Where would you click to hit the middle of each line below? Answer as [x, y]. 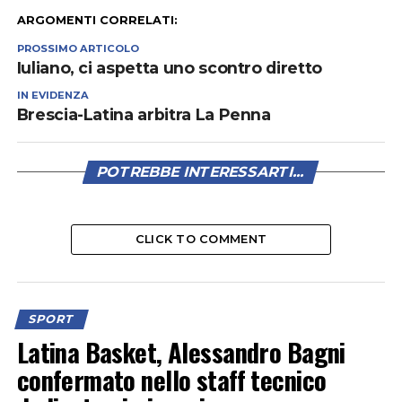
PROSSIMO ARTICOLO [78, 49]
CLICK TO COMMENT [201, 240]
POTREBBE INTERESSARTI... [201, 172]
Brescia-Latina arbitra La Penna [144, 115]
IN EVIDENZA [52, 96]
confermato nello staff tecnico [171, 380]
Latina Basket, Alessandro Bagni [181, 352]
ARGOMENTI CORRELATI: [97, 21]
